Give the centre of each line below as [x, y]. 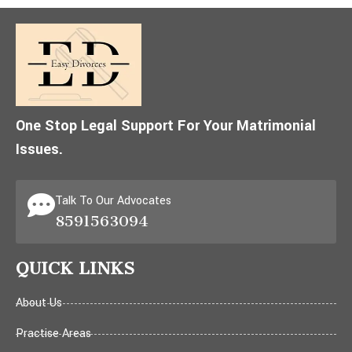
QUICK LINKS [75, 268]
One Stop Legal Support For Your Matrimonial [166, 125]
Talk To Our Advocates [113, 201]
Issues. [39, 149]
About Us [39, 303]
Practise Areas [53, 334]
